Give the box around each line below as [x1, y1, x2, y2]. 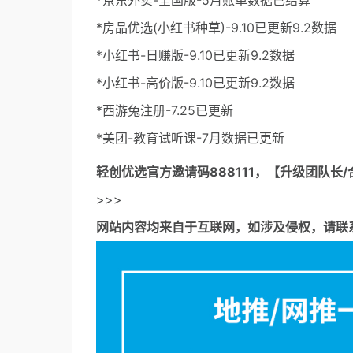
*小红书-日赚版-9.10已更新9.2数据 [96, 47, 295, 64]
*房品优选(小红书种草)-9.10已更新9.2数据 [96, 20, 336, 36]
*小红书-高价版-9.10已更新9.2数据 [96, 75, 295, 91]
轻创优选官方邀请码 [96, 164, 210, 180]
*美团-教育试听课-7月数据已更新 [96, 130, 284, 147]
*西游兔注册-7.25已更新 [96, 102, 233, 119]
